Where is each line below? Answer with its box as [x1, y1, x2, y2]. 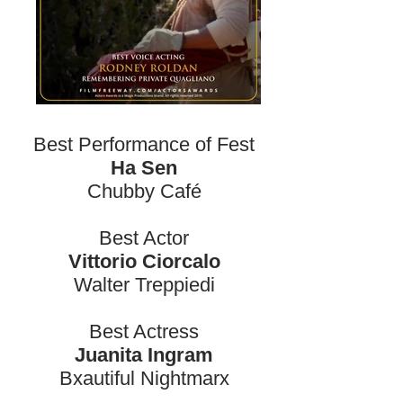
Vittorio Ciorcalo [67, 250, 220, 273]
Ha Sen [111, 157, 177, 179]
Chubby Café [86, 180, 201, 202]
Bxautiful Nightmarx [58, 367, 229, 390]
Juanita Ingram [75, 344, 213, 366]
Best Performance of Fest [33, 133, 255, 156]
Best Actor [99, 227, 189, 249]
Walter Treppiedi [73, 273, 215, 296]
